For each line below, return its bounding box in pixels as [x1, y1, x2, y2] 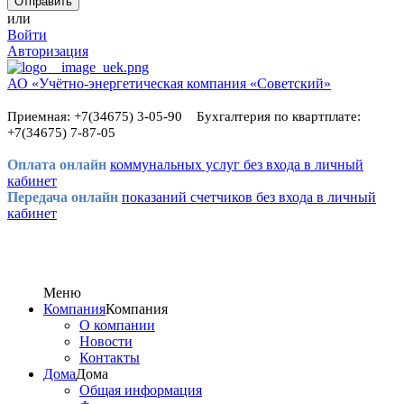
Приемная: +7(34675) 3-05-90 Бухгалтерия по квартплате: [7, 109, 361, 124]
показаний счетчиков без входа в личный [122, 189, 376, 205]
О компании [79, 317, 155, 333]
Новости [79, 334, 133, 349]
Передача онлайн [7, 189, 122, 205]
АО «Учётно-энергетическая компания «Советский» [7, 76, 331, 91]
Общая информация [79, 382, 202, 398]
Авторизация [7, 43, 88, 59]
